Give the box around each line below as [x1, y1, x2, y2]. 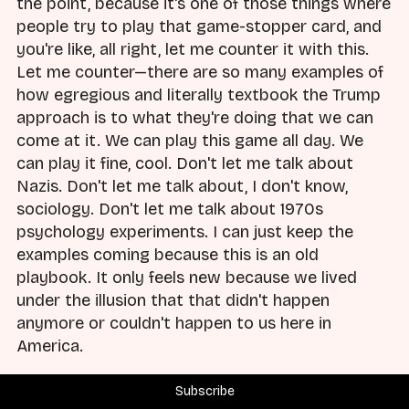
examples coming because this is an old [16, 244, 319, 265]
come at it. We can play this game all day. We [16, 130, 363, 151]
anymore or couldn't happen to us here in [16, 312, 331, 333]
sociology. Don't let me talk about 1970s [16, 198, 323, 219]
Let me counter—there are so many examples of [16, 61, 383, 82]
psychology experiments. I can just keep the [16, 221, 353, 242]
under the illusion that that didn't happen [16, 289, 330, 310]
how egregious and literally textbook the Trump [16, 84, 381, 105]
